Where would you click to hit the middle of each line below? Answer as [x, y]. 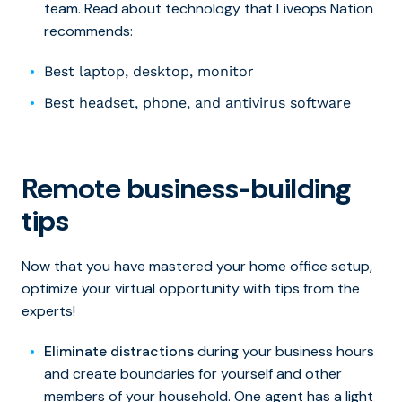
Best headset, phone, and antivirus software [200, 103]
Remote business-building [186, 189]
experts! [50, 311]
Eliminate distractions [119, 352]
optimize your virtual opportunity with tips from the [191, 289]
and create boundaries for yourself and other [193, 374]
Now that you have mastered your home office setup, [197, 267]
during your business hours [284, 352]
